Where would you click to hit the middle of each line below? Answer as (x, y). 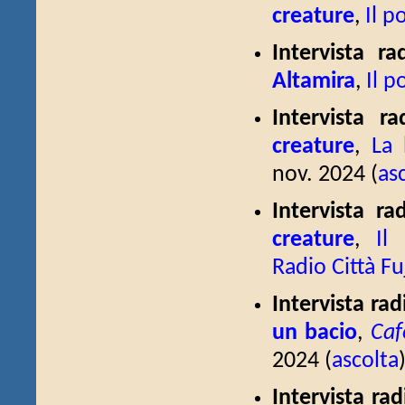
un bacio (315, 333)
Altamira (314, 82)
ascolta (365, 361)
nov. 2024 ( (325, 175)
